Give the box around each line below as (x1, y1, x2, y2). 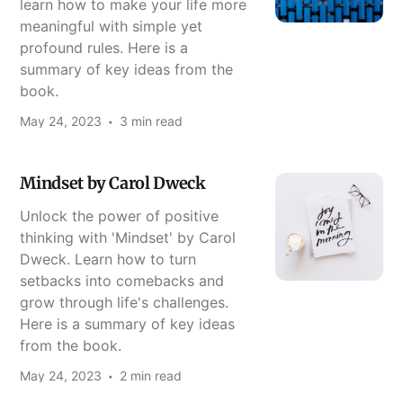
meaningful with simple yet (20, 16, 203, 35)
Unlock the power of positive (20, 206, 219, 225)
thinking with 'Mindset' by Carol (20, 228, 237, 246)
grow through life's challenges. (20, 292, 229, 311)
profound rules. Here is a (20, 38, 189, 57)
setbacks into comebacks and (20, 271, 225, 290)
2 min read (120, 367, 183, 383)
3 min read (120, 112, 184, 129)
